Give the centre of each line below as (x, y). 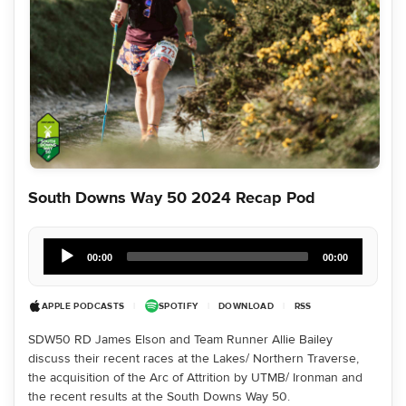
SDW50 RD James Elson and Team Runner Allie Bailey (180, 339)
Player (58, 259)
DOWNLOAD (246, 306)
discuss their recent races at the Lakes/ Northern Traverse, (193, 358)
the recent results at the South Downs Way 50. (159, 396)
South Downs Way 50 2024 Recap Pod (172, 197)
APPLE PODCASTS (83, 306)
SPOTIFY (178, 306)
